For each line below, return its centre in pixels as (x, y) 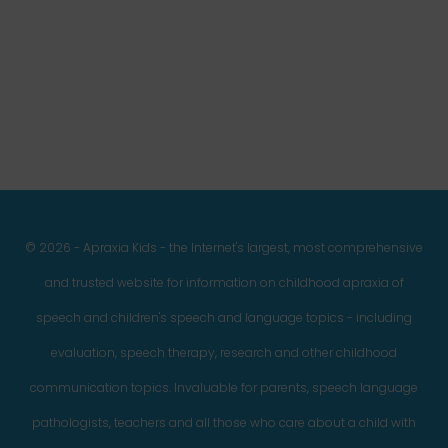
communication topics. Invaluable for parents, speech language (224, 387)
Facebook (82, 48)
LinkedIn (192, 48)
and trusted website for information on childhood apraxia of (224, 282)
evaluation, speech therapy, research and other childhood (224, 352)
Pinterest (148, 48)
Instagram (134, 48)
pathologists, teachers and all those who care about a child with (224, 422)
